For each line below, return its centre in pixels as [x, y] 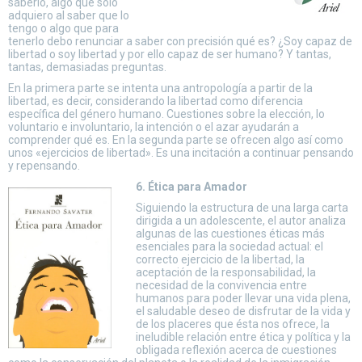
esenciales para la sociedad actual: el [229, 246]
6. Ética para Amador [192, 187]
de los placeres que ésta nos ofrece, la [233, 324]
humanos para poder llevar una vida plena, [243, 298]
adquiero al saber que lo [69, 15]
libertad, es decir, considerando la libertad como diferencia [156, 101]
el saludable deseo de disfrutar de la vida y [243, 311]
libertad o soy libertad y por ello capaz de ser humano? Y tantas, [170, 54]
